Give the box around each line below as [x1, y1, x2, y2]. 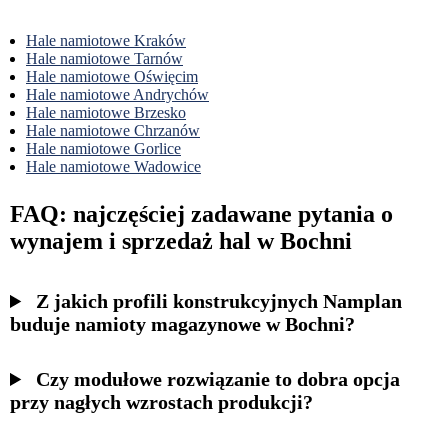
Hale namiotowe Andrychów [26, 86, 209, 104]
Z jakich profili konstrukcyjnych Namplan [36, 290, 403, 313]
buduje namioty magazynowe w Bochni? [10, 313, 355, 336]
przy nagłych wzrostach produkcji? [10, 391, 313, 414]
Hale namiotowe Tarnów [26, 50, 183, 68]
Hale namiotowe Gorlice [26, 140, 181, 158]
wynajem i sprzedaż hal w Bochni [10, 228, 352, 255]
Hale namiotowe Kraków [26, 32, 186, 50]
